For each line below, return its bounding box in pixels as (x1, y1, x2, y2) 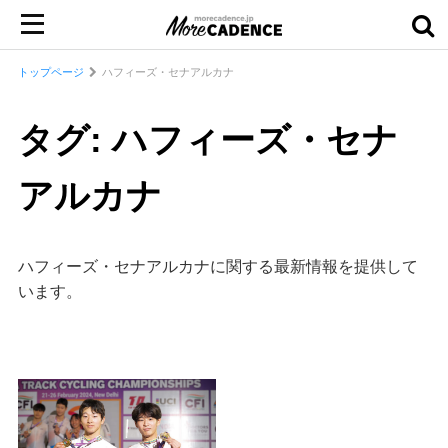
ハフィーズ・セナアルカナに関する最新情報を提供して (17, 258, 418, 275)
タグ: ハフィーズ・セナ (17, 120, 398, 159)
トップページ (17, 66, 84, 78)
